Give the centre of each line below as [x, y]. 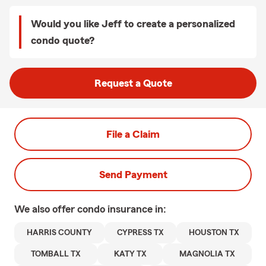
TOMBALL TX [56, 254]
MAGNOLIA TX [208, 254]
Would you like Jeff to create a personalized [133, 24]
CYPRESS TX [140, 233]
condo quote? [63, 40]
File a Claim [133, 134]
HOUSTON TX [214, 233]
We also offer [46, 209]
